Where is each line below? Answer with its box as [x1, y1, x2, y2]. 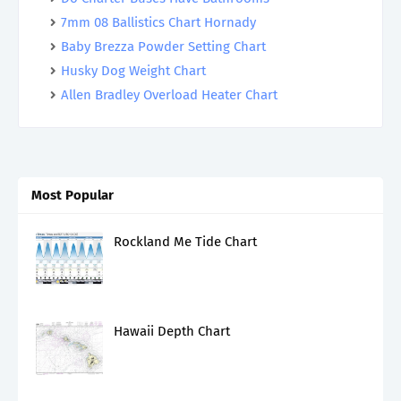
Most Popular [31, 187, 114, 203]
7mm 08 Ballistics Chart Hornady [61, 14, 256, 30]
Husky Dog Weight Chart [61, 63, 206, 79]
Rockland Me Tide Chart [114, 234, 257, 250]
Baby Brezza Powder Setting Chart [61, 38, 266, 55]
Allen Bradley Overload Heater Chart [61, 87, 277, 103]
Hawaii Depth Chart [114, 323, 230, 339]
